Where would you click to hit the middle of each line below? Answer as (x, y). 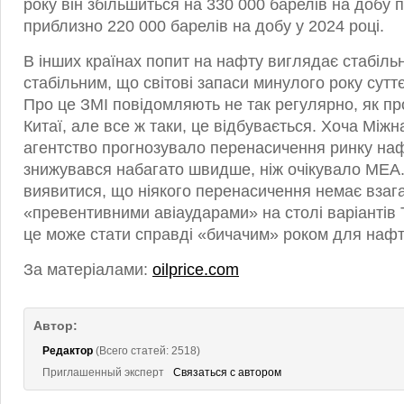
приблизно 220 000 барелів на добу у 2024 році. (204, 26)
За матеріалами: (88, 270)
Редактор (68, 351)
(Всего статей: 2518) (147, 351)
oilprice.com (196, 270)
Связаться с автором (227, 372)
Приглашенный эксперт (103, 372)
